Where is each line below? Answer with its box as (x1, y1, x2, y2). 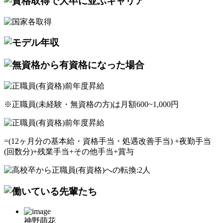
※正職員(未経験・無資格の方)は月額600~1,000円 (4, 100, 179, 109)
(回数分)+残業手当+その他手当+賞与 (4, 147, 134, 156)
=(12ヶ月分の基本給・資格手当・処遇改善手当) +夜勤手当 (4, 136, 211, 145)
